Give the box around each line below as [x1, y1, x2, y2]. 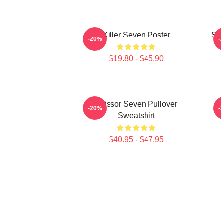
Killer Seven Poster [102, 31, 170, 39]
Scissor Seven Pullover [95, 100, 177, 108]
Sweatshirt [117, 111, 155, 120]
